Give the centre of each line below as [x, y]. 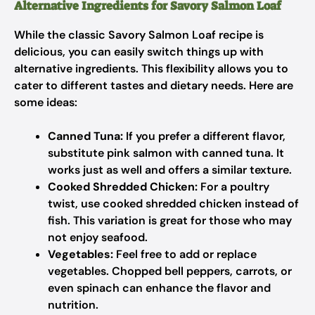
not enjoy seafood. [98, 237]
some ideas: [46, 102]
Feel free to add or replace [185, 254]
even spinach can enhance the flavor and [159, 288]
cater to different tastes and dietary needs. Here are [154, 85]
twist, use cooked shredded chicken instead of [173, 204]
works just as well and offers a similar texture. [170, 170]
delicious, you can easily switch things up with [139, 52]
